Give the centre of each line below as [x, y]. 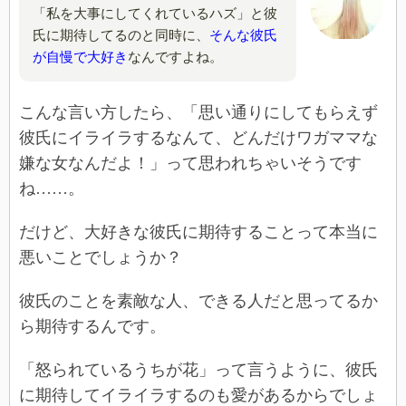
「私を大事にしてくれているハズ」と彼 [155, 14]
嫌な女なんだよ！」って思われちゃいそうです [190, 164]
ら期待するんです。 [92, 327]
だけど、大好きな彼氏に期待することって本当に [198, 232]
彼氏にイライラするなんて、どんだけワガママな [198, 138]
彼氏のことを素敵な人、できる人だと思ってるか [198, 301]
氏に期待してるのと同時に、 [121, 36]
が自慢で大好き [80, 58]
